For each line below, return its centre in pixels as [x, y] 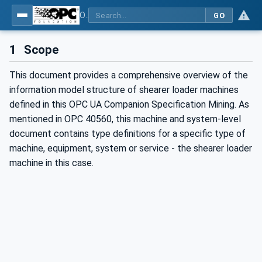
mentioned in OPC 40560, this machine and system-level [125, 119]
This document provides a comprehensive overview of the [129, 75]
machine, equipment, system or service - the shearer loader [131, 149]
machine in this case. [51, 163]
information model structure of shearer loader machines [124, 90]
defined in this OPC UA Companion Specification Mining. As [129, 105]
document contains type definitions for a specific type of [127, 134]
